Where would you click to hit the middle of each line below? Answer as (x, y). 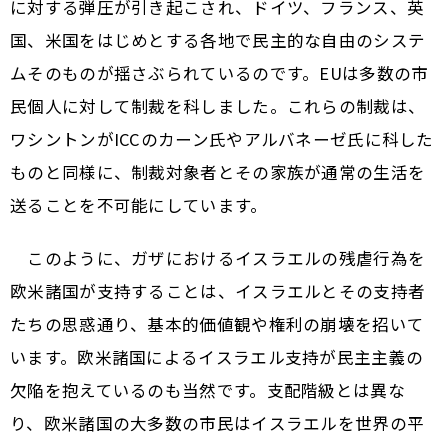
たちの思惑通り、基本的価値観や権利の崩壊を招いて (217, 324)
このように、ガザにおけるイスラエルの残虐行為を (218, 258)
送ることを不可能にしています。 (139, 205)
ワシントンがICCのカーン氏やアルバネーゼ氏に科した (222, 139)
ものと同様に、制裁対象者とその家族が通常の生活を (218, 172)
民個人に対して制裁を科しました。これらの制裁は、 (218, 106)
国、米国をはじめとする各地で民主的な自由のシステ (218, 40)
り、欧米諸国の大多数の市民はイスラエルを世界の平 (217, 423)
